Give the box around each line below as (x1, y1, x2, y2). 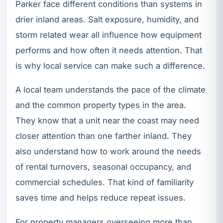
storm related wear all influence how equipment (15, 29, 202, 40)
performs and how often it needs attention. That (15, 45, 202, 55)
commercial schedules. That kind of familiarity (15, 177, 194, 188)
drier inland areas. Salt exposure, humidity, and (15, 14, 199, 24)
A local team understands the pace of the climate (15, 85, 206, 95)
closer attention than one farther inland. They (15, 131, 192, 141)
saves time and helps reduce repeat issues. (15, 193, 186, 203)
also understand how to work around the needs (15, 146, 201, 157)
